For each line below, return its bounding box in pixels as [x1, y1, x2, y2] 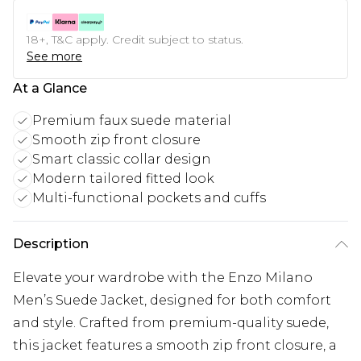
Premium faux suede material [32, 113, 231, 129]
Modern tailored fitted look [32, 171, 214, 187]
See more [27, 49, 82, 64]
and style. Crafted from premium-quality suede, [13, 315, 329, 331]
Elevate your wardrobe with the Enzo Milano [13, 270, 313, 286]
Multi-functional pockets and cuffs [32, 190, 266, 206]
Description [13, 236, 89, 252]
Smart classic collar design [32, 151, 211, 168]
